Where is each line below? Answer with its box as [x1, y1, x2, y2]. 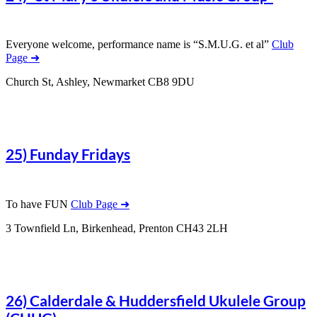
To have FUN [6, 197, 71, 210]
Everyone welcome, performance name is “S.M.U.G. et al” [6, 38, 272, 51]
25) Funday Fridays [6, 145, 130, 163]
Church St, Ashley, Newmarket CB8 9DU [6, 76, 195, 88]
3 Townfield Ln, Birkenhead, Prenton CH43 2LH [6, 221, 228, 234]
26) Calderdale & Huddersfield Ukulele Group [6, 291, 306, 309]
